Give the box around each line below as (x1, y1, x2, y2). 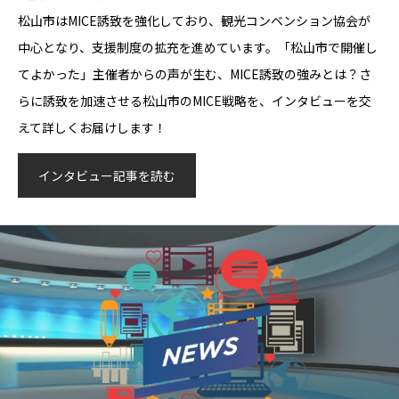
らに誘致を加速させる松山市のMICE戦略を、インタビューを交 (18, 92, 371, 110)
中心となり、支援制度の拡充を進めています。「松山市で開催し (18, 38, 378, 56)
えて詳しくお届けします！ (18, 118, 167, 136)
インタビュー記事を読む (38, 167, 175, 184)
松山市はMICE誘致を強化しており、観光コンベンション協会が (18, 12, 370, 29)
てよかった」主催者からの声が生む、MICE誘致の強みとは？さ (18, 65, 371, 83)
